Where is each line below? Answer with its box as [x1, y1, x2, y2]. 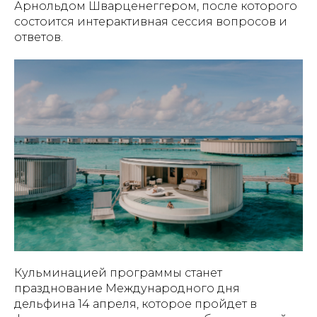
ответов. [14, 30, 63, 45]
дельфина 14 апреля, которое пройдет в [14, 296, 257, 311]
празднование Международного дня [14, 281, 240, 295]
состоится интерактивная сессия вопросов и [14, 15, 287, 29]
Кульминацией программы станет [14, 265, 222, 279]
